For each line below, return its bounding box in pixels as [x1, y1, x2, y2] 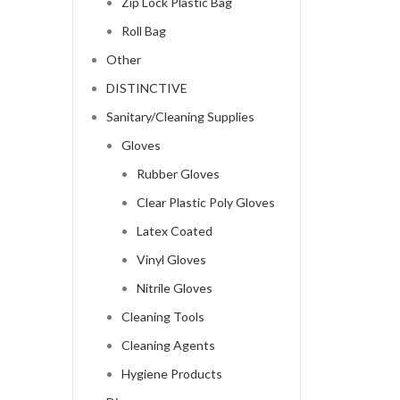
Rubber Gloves [136, 166, 220, 182]
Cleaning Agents [121, 337, 215, 354]
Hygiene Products [121, 366, 222, 382]
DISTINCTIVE [105, 80, 187, 96]
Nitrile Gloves [136, 280, 212, 296]
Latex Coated [136, 223, 212, 239]
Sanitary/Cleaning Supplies [105, 109, 254, 125]
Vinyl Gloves [136, 252, 206, 268]
